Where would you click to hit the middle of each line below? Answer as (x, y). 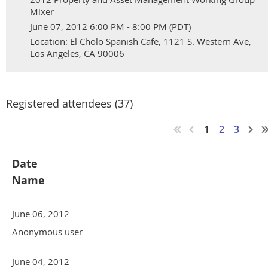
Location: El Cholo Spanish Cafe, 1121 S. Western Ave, (141, 42)
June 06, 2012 (41, 214)
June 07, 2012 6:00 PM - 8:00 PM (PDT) (110, 27)
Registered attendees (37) (69, 104)
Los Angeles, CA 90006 (77, 54)
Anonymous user (47, 232)
